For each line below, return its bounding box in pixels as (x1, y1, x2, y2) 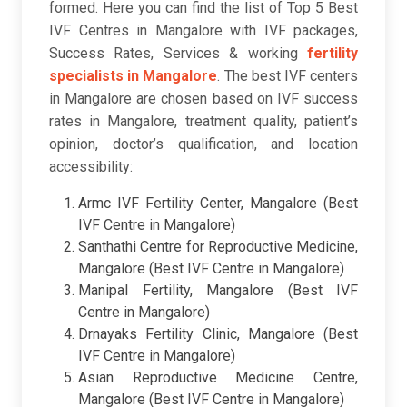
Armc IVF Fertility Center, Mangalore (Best (78, 194, 358, 213)
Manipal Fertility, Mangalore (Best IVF (78, 282, 358, 300)
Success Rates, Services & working (49, 45, 307, 63)
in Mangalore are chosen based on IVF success (49, 90, 358, 108)
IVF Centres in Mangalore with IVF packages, (49, 22, 358, 40)
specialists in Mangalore (49, 67, 218, 85)
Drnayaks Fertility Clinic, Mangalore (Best (78, 325, 358, 343)
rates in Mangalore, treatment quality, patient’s (49, 113, 358, 131)
